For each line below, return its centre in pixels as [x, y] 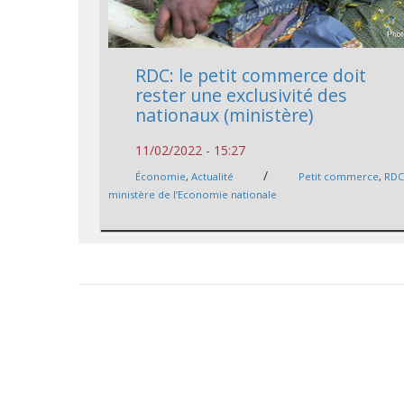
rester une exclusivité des [242, 96]
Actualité [213, 177]
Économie [161, 177]
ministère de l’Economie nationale [193, 195]
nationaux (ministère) [225, 115]
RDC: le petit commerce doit [251, 76]
